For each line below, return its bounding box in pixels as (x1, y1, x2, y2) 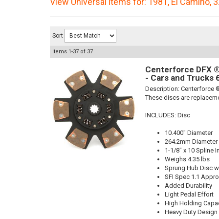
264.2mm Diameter (165, 138, 218, 145)
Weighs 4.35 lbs (165, 155, 210, 163)
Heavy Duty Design (165, 208, 218, 216)
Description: (145, 85, 181, 92)
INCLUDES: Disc (145, 111, 190, 119)
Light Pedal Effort (165, 191, 214, 198)
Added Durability (165, 182, 212, 189)
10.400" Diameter (165, 129, 213, 136)
